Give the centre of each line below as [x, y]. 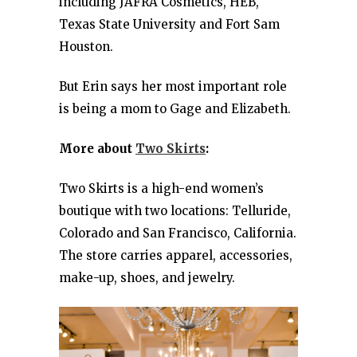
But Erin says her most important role [173, 86]
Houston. [86, 46]
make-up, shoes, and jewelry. [147, 277]
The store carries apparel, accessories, [176, 255]
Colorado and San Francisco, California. [178, 233]
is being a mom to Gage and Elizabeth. [175, 108]
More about [97, 148]
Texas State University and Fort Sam [169, 24]
